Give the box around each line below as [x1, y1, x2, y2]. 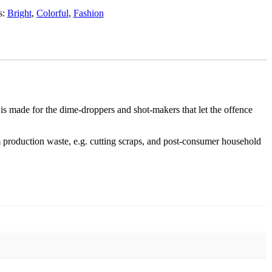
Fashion [73, 7, 104, 18]
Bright [7, 7, 32, 18]
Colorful [36, 7, 69, 18]
